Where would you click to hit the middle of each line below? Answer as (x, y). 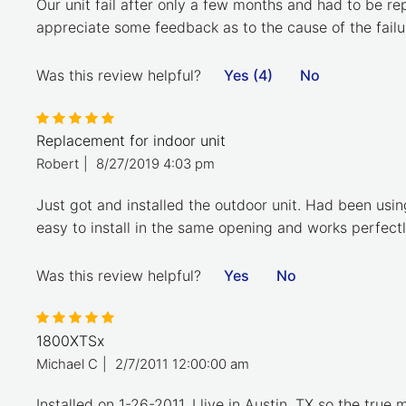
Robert (58, 164)
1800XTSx (70, 340)
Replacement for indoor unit (131, 141)
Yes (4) (248, 76)
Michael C (67, 364)
